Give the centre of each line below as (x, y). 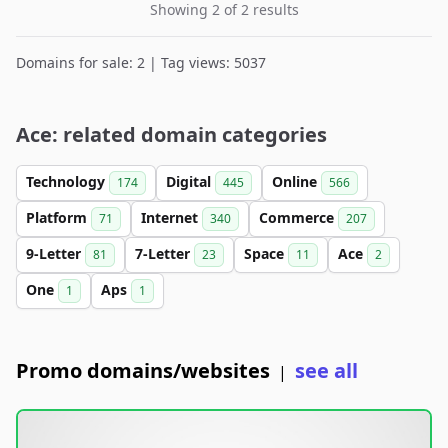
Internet (171, 217)
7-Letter (164, 253)
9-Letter (55, 253)
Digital (190, 181)
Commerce (298, 217)
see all (326, 370)
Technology (67, 181)
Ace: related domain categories (171, 134)
